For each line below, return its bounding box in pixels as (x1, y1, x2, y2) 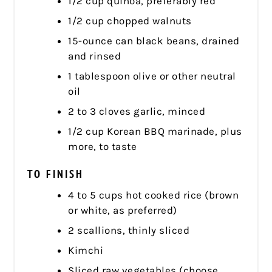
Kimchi (68, 243, 104, 256)
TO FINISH (27, 166, 84, 181)
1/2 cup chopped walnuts (68, 14, 192, 27)
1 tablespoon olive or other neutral (68, 69, 236, 82)
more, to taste (68, 140, 137, 152)
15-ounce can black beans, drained (68, 34, 240, 47)
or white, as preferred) (68, 203, 177, 216)
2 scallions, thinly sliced (68, 223, 190, 236)
